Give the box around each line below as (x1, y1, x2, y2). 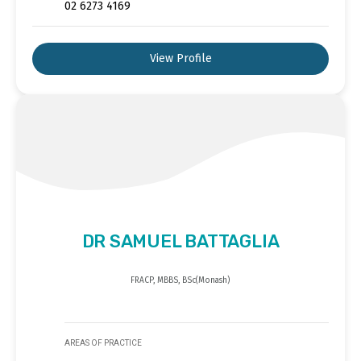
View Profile (149, 52, 212, 66)
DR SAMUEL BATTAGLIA (81, 230, 280, 253)
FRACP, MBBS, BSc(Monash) (131, 276, 230, 286)
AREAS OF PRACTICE (64, 338, 142, 348)
